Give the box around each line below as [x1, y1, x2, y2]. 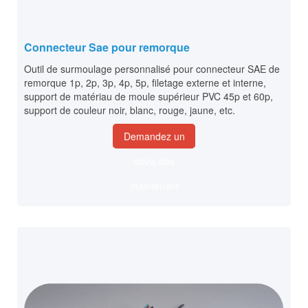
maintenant [129, 179, 179, 193]
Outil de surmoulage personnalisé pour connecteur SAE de [24, 62, 280, 76]
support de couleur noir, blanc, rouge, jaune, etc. [24, 103, 235, 118]
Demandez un [123, 129, 185, 144]
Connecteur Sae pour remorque [24, 39, 190, 56]
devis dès [133, 154, 175, 168]
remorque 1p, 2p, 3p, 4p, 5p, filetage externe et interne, [24, 76, 266, 90]
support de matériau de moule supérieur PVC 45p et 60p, [24, 89, 273, 104]
